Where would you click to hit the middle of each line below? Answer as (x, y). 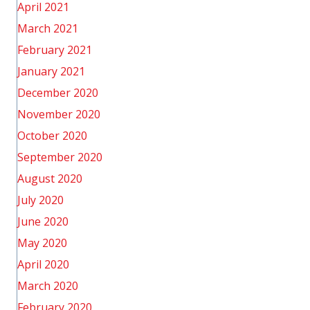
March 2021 (48, 28)
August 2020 (50, 179)
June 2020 (43, 221)
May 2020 (42, 243)
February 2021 (55, 50)
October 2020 (52, 136)
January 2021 (51, 71)
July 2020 (40, 200)
